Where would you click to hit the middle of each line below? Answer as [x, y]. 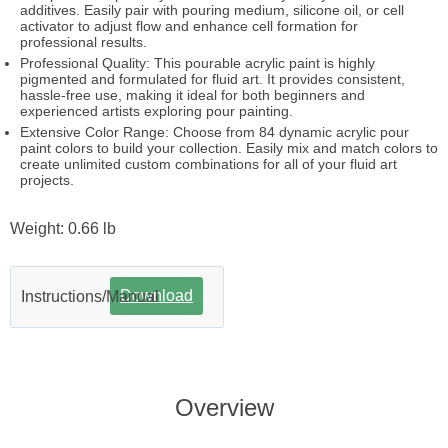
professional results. [83, 42]
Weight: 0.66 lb [63, 228]
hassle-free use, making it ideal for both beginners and [192, 95]
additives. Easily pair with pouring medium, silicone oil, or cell [212, 10]
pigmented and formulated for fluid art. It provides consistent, [212, 79]
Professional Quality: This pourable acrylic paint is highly [197, 63]
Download [156, 295]
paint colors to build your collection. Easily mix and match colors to [229, 148]
